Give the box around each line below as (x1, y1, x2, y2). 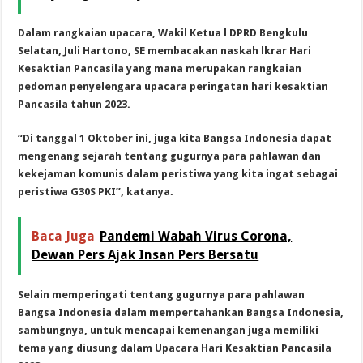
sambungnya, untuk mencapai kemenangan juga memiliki (18, 323, 319, 336)
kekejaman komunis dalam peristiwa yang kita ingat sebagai (18, 167, 339, 180)
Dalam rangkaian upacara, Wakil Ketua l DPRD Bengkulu (18, 26, 309, 39)
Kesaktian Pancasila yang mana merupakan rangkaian (18, 62, 302, 75)
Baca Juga (32, 228, 96, 244)
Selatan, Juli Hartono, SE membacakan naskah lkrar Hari (18, 44, 312, 57)
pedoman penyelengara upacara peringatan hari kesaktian (18, 79, 329, 92)
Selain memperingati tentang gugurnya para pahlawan (18, 288, 305, 301)
